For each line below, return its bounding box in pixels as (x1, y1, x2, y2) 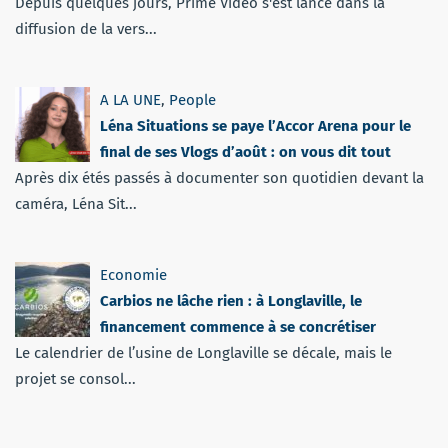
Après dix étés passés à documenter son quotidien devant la (15, 168, 424, 187)
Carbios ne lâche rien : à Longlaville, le (100, 291, 362, 310)
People (169, 90, 216, 109)
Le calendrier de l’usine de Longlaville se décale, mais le (15, 343, 392, 362)
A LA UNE (100, 90, 161, 109)
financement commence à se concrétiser (100, 317, 376, 336)
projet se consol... (15, 369, 136, 388)
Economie (100, 265, 167, 284)
